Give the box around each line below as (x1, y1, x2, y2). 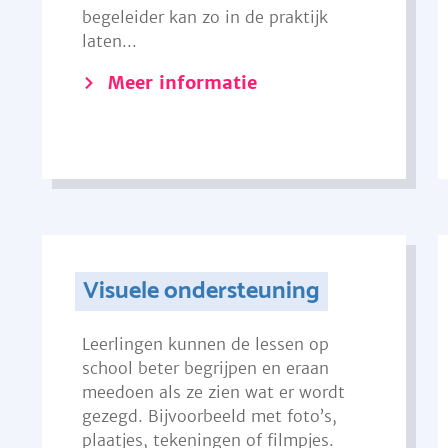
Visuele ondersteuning (83, 272, 321, 311)
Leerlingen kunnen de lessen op (81, 334, 329, 354)
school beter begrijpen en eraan (81, 358, 329, 378)
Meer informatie (107, 71, 257, 94)
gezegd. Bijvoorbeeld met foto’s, (81, 406, 337, 426)
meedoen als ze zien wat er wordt (81, 382, 345, 402)
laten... (81, 31, 137, 51)
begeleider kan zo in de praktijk (81, 7, 328, 27)
